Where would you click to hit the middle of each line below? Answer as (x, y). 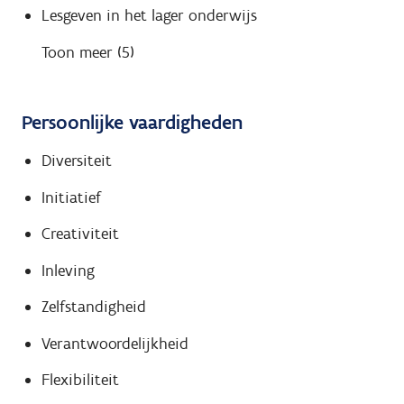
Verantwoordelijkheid (115, 343)
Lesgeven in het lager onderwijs (149, 16)
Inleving (68, 270)
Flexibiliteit (80, 380)
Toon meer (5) (87, 52)
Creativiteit (80, 234)
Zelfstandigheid (93, 307)
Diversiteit (76, 161)
